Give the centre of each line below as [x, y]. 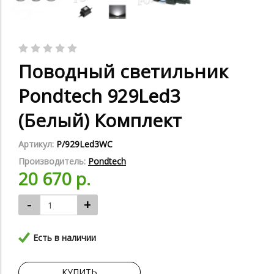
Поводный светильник [123, 72]
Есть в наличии [65, 238]
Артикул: [37, 144]
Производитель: [53, 161]
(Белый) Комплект [100, 120]
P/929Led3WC [84, 144]
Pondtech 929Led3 [99, 96]
